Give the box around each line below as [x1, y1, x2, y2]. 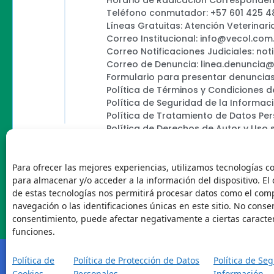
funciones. [12, 226, 55, 237]
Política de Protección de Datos [73, 254, 200, 266]
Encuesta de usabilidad [106, 148, 211, 161]
